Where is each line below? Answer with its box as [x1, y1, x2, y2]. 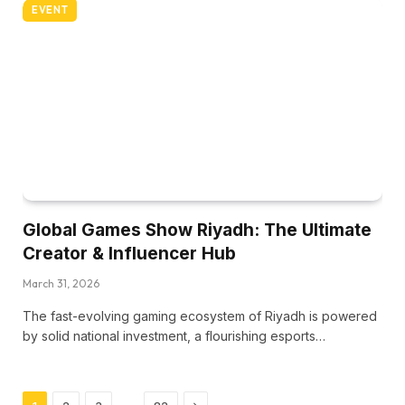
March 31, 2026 [23, 276, 99, 290]
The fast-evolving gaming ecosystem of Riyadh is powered [23, 307, 377, 324]
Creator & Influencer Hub [23, 242, 236, 264]
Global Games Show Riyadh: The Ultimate [23, 219, 372, 240]
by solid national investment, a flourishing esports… [23, 327, 325, 344]
